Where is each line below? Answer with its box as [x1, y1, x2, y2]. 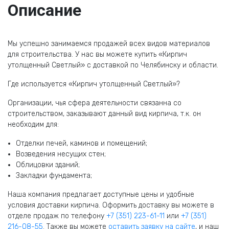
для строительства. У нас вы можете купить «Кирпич [8, 50, 187, 59]
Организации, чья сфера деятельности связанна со [8, 99, 181, 107]
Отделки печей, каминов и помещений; [16, 139, 147, 148]
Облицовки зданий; [16, 161, 80, 169]
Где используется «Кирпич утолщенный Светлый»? [8, 80, 180, 88]
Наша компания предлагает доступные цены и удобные [8, 190, 194, 199]
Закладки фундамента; [16, 171, 92, 180]
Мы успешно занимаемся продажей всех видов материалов [8, 39, 210, 48]
